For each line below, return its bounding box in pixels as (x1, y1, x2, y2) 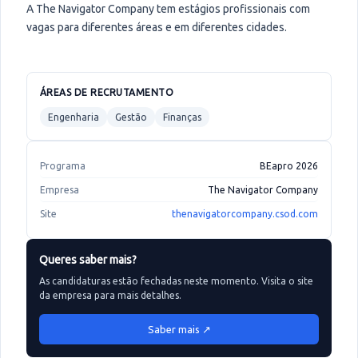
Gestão (115, 112, 147, 122)
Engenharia (48, 112, 99, 122)
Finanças (163, 112, 201, 122)
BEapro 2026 (260, 161, 318, 171)
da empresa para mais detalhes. (39, 290, 181, 300)
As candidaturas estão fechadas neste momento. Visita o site (39, 276, 313, 286)
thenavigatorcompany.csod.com (172, 209, 318, 219)
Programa (40, 161, 86, 171)
